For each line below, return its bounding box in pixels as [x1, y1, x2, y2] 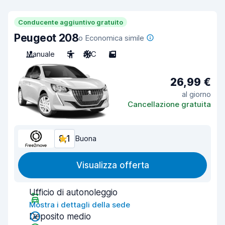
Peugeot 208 [14, 32, 79, 44]
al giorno [182, 89, 211, 99]
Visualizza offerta [76, 160, 149, 170]
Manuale [26, 49, 55, 59]
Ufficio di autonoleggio [29, 187, 118, 197]
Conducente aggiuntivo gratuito [18, 18, 123, 26]
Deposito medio [29, 211, 91, 221]
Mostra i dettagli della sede [29, 200, 130, 209]
